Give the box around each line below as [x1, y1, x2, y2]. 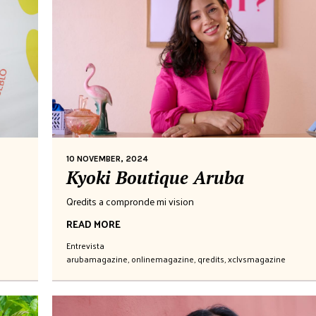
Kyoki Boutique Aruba [66, 165, 244, 189]
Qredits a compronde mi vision [66, 192, 194, 210]
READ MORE [66, 214, 121, 233]
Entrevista [66, 237, 104, 253]
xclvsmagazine [228, 250, 286, 267]
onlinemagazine [131, 250, 194, 267]
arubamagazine [66, 250, 128, 267]
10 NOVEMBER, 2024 [66, 153, 148, 164]
